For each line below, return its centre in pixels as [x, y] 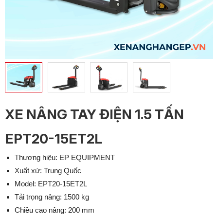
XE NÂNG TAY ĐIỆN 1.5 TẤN [94, 115]
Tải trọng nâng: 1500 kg [52, 197]
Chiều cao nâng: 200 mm [54, 210]
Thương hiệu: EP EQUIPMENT [64, 158]
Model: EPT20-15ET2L [51, 184]
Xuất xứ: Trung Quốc [48, 171]
